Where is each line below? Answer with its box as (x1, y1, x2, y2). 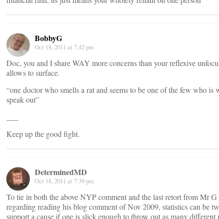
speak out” (6, 94, 39, 105)
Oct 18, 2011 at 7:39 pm (35, 176, 94, 185)
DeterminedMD (35, 166, 87, 177)
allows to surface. (6, 67, 60, 78)
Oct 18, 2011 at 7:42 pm (35, 43, 94, 51)
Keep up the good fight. (6, 129, 80, 139)
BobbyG (35, 32, 62, 44)
